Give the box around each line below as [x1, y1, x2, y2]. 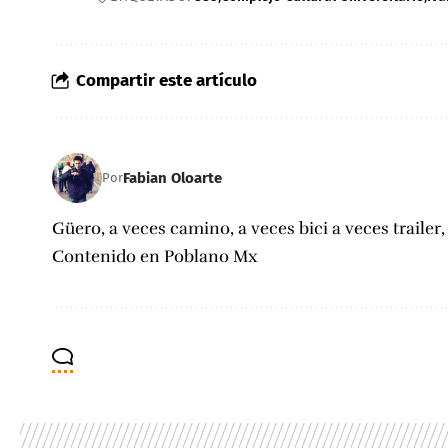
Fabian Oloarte [123, 168, 222, 187]
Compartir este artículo [76, 70, 257, 92]
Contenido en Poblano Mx [52, 246, 258, 268]
